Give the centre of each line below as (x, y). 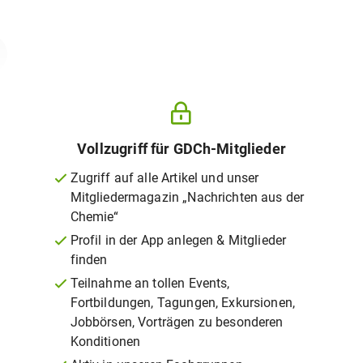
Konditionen (105, 342)
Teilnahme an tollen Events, (150, 283)
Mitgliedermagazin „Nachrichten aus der (187, 197)
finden (89, 260)
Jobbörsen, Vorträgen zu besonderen (177, 322)
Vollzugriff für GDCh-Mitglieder (181, 149)
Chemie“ (94, 217)
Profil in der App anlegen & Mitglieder (178, 240)
